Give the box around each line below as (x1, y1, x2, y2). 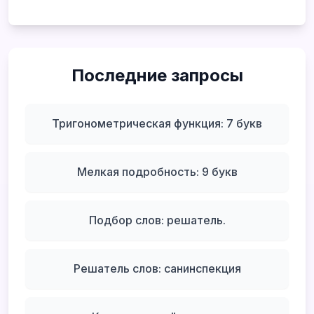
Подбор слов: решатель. (88, 213, 226, 227)
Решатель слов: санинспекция (73, 261, 241, 275)
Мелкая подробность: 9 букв (76, 165, 238, 179)
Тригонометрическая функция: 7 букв (52, 116, 262, 130)
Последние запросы (71, 65, 243, 86)
